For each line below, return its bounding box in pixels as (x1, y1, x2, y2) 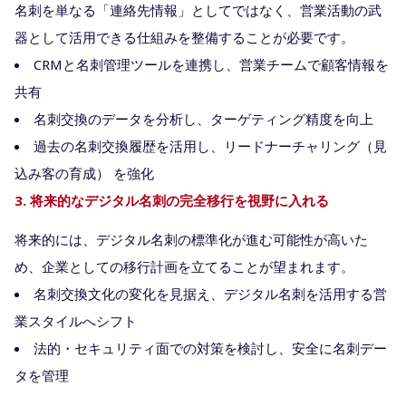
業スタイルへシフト (14, 311, 137, 330)
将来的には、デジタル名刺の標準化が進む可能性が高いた (14, 229, 368, 248)
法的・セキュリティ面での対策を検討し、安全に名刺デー (34, 338, 387, 357)
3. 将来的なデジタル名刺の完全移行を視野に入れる (14, 190, 329, 209)
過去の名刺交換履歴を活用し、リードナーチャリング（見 (34, 136, 387, 155)
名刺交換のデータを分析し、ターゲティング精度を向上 (34, 109, 373, 128)
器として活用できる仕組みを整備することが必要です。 (14, 27, 354, 46)
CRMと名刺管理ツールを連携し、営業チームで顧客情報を (34, 54, 389, 73)
